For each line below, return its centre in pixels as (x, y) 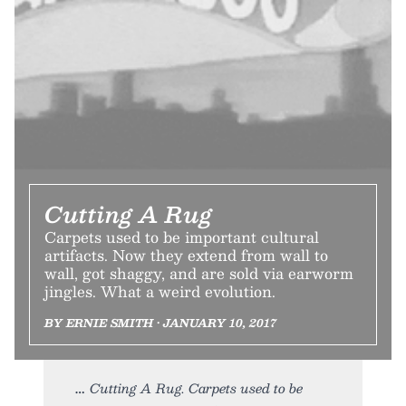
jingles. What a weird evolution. (160, 291)
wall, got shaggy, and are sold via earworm (199, 273)
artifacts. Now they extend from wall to (186, 255)
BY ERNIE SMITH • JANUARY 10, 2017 (160, 322)
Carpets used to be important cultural (182, 237)
